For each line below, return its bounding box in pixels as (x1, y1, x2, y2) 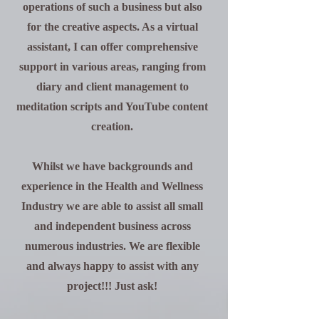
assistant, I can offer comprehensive (26, 41, 198, 53)
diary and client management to (36, 80, 189, 93)
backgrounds (108, 160, 172, 172)
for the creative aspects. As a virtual (26, 21, 198, 33)
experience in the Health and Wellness (21, 180, 203, 192)
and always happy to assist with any (26, 260, 199, 272)
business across (115, 220, 191, 232)
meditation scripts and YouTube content (16, 100, 208, 113)
